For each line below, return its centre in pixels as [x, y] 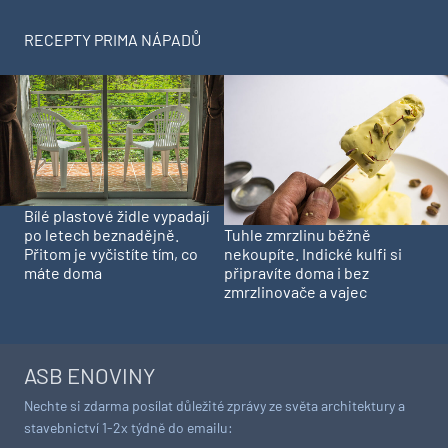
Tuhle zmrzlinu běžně [297, 234]
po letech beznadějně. [101, 235]
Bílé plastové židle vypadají [116, 216]
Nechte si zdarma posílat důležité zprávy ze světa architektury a [214, 405]
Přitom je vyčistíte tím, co [111, 254]
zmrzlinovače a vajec [295, 291]
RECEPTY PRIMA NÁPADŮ [112, 39]
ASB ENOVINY [89, 374]
